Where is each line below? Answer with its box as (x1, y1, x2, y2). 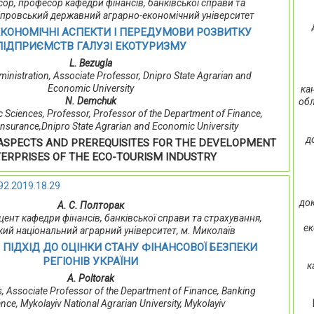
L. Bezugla (69, 57, 112, 69)
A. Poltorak (67, 273, 114, 285)
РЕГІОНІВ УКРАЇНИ (43, 255, 139, 268)
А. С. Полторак (57, 200, 124, 212)
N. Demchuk (64, 95, 116, 107)
